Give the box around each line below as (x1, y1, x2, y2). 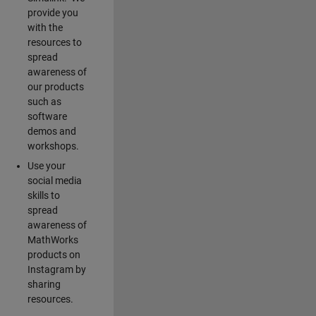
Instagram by (27, 263, 86, 275)
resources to (27, 36, 82, 48)
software (27, 110, 67, 122)
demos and (27, 125, 76, 137)
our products (27, 80, 84, 92)
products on (27, 248, 80, 260)
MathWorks (27, 233, 78, 245)
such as (27, 95, 61, 107)
